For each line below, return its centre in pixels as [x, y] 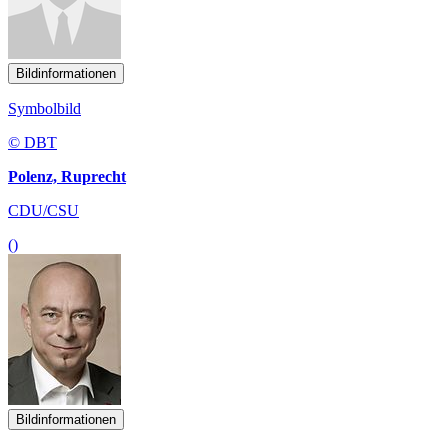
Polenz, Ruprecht [67, 176]
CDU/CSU [43, 210]
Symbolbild [44, 108]
